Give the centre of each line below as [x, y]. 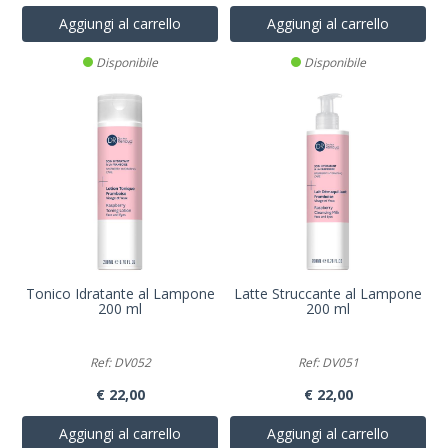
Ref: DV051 [328, 362]
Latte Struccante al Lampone [328, 293]
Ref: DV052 [120, 362]
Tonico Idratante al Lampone [120, 293]
